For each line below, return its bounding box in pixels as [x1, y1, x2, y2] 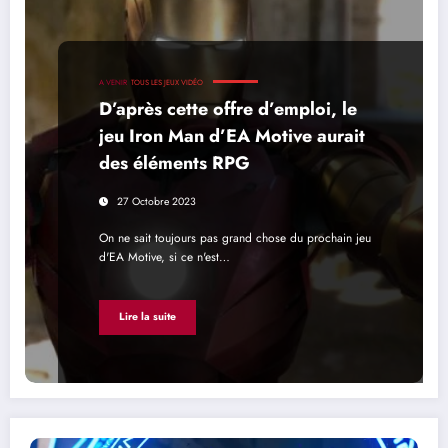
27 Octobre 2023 [117, 193, 196, 209]
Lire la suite [119, 309, 176, 325]
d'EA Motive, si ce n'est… [99, 247, 230, 266]
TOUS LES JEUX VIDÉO [131, 76, 203, 88]
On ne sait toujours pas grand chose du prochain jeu [99, 228, 371, 247]
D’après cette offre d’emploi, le [99, 95, 357, 122]
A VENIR [99, 76, 127, 88]
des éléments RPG [99, 149, 250, 176]
